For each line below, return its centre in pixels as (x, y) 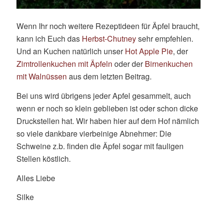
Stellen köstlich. (43, 159)
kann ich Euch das (49, 39)
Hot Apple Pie (149, 51)
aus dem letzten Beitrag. (110, 77)
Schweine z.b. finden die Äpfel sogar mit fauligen (100, 146)
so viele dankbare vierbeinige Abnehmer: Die (94, 134)
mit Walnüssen (42, 77)
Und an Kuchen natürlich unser (70, 51)
